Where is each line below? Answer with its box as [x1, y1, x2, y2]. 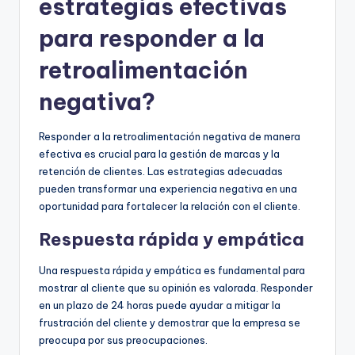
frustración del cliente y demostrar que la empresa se [39, 315, 300, 329]
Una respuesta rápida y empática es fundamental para [39, 263, 305, 277]
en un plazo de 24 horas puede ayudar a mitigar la [39, 298, 281, 311]
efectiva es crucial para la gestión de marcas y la [39, 147, 280, 160]
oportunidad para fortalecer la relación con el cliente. [39, 199, 300, 212]
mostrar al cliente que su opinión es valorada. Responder [39, 281, 313, 294]
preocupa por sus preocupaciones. [39, 333, 208, 346]
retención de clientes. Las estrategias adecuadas [39, 164, 283, 177]
